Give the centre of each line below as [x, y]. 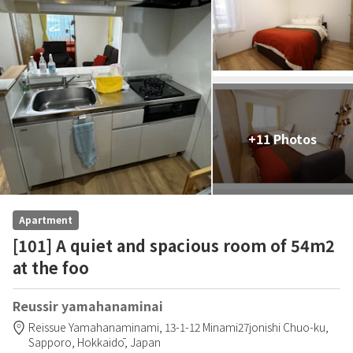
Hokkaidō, [104, 342]
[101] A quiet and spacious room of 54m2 [174, 245]
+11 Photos [283, 138]
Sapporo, [53, 342]
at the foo [51, 267]
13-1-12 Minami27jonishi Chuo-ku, [247, 327]
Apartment [46, 219]
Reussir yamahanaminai [88, 305]
